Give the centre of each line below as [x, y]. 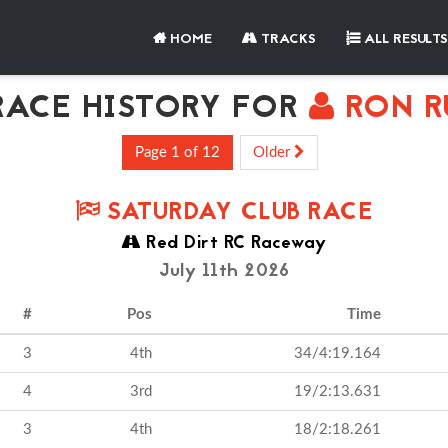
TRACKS [286, 39]
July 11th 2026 [224, 271]
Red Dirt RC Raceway [233, 243]
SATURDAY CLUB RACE [236, 213]
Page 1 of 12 [177, 152]
